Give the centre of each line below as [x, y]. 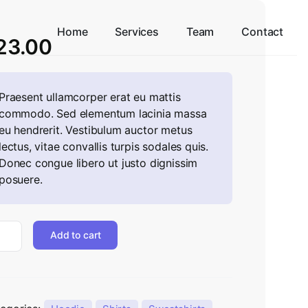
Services [137, 32]
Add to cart [75, 234]
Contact [262, 32]
